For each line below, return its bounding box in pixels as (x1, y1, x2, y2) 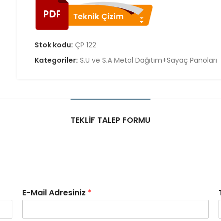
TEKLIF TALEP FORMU (71, 114, 150, 126)
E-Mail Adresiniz (22, 187, 88, 198)
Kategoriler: (35, 55, 80, 65)
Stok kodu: (35, 40, 75, 50)
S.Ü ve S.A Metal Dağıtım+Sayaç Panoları (80, 55, 218, 65)
